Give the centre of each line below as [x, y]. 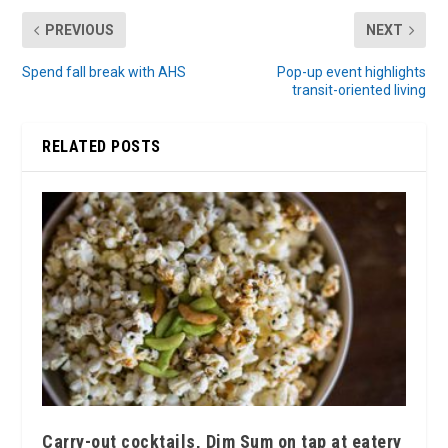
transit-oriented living [358, 90]
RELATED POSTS [101, 147]
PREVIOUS [80, 30]
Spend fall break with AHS [104, 72]
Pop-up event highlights [351, 72]
